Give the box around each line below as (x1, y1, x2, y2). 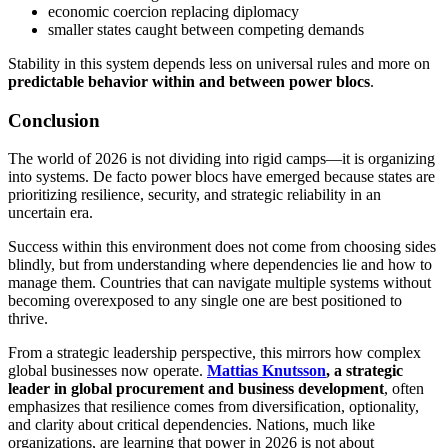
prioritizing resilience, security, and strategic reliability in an (8, 186, 381, 204)
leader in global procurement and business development (8, 380, 384, 398)
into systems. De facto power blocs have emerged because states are (8, 168, 435, 186)
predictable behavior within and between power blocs (8, 72, 370, 90)
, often (384, 380, 424, 398)
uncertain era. (8, 204, 93, 222)
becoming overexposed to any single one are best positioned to (8, 292, 402, 310)
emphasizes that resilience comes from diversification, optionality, (8, 398, 419, 416)
